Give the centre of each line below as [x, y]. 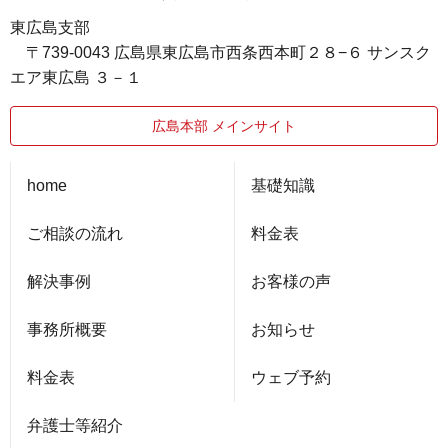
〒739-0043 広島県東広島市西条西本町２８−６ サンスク [220, 52]
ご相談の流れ [75, 234]
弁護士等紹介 [75, 426]
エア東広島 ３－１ [76, 77]
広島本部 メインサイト [224, 126]
